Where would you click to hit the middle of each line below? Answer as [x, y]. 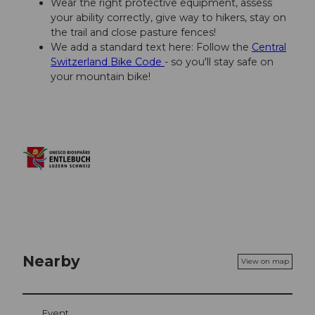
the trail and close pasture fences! [133, 33]
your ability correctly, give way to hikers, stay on [168, 18]
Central [269, 47]
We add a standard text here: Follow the [151, 47]
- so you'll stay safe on [219, 62]
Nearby [51, 261]
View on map [265, 261]
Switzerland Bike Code [108, 62]
